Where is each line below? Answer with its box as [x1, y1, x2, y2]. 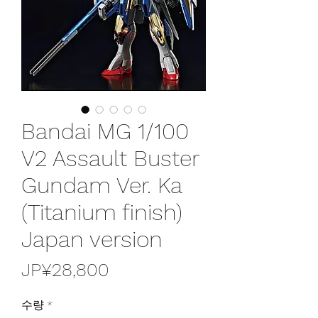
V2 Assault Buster [21, 144, 199, 172]
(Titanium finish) [21, 198, 182, 226]
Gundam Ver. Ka [21, 171, 182, 199]
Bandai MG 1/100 [21, 117, 189, 145]
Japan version [21, 225, 163, 253]
